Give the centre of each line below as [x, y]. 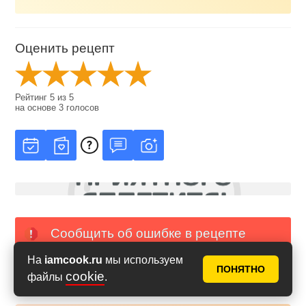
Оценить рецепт [65, 48]
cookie [85, 276]
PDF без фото [223, 270]
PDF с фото [83, 270]
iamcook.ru [73, 260]
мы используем [143, 260]
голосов [82, 107]
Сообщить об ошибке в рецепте [148, 233]
